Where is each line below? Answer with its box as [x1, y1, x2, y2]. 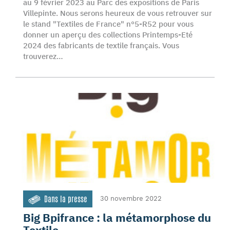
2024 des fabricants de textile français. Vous [23, 41, 179, 50]
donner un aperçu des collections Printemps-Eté [23, 30, 193, 40]
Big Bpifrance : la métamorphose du [23, 210, 211, 225]
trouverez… [23, 51, 63, 61]
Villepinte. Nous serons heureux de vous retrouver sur [23, 8, 212, 18]
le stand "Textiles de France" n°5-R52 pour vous [23, 19, 194, 29]
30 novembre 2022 [100, 195, 162, 202]
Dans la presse [44, 194, 87, 204]
